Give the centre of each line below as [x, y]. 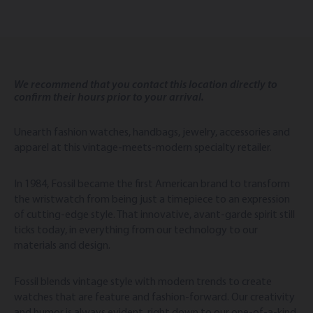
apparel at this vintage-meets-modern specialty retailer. [143, 148]
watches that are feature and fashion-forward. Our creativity [154, 298]
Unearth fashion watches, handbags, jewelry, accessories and [152, 133]
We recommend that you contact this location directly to [146, 86]
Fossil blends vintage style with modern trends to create [143, 283]
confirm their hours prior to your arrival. [109, 98]
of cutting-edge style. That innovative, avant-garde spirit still [154, 216]
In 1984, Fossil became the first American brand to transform [152, 185]
